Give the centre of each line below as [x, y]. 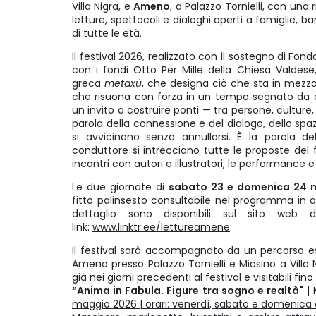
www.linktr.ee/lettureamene [161, 227]
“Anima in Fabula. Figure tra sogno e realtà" [188, 291]
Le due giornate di [120, 187]
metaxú [123, 83]
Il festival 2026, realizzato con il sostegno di [179, 56]
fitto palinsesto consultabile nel [153, 200]
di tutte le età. [108, 33]
